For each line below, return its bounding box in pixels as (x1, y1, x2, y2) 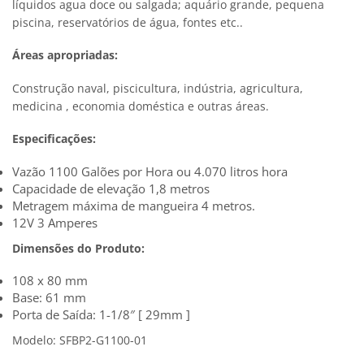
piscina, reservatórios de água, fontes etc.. (12, 14, 243, 30)
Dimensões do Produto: (12, 240, 145, 256)
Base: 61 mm (12, 289, 86, 306)
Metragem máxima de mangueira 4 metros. (12, 197, 255, 214)
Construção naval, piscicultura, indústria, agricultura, (12, 80, 303, 96)
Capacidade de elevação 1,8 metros (12, 180, 210, 197)
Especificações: (12, 131, 96, 147)
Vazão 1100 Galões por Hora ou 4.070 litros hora (12, 162, 288, 180)
